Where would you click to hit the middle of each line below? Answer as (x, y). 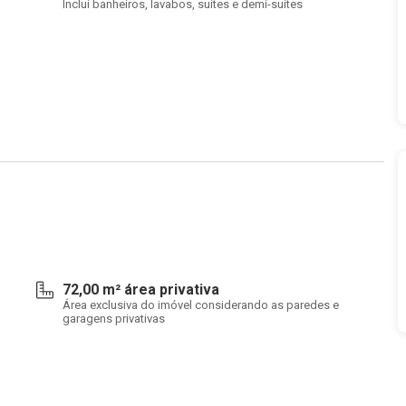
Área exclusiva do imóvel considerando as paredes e (201, 305)
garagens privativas (114, 319)
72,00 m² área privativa (141, 290)
